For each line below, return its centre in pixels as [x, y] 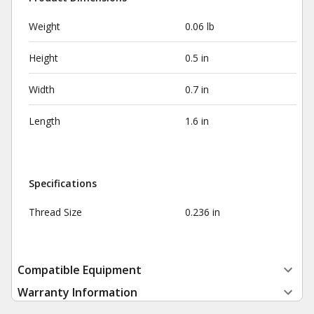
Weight [45, 26]
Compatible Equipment [80, 270]
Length [45, 121]
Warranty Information [77, 292]
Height [43, 58]
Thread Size [55, 212]
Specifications [63, 183]
